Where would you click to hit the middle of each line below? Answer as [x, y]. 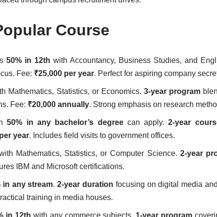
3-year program [172, 91]
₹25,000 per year [64, 73]
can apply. [146, 122]
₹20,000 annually [58, 104]
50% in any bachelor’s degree [65, 122]
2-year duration [85, 184]
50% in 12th [28, 60]
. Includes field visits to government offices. [102, 135]
